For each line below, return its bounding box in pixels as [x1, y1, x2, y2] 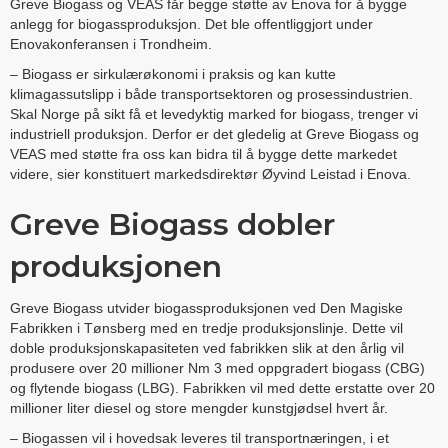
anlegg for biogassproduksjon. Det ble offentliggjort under [10, 15, 373, 32]
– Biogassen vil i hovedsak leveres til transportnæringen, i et [10, 429, 389, 446]
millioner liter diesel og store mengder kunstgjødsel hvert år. [10, 399, 388, 416]
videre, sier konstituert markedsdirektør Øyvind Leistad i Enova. [10, 165, 411, 182]
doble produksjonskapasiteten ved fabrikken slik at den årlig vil [10, 339, 404, 356]
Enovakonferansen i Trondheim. [10, 35, 212, 52]
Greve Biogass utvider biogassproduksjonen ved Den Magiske [10, 299, 403, 316]
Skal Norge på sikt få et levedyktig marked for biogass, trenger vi [10, 105, 418, 122]
